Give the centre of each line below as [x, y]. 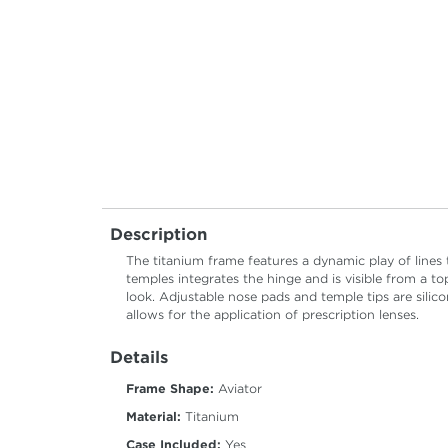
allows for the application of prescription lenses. [272, 315]
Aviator [238, 389]
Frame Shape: [170, 389]
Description [158, 235]
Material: [153, 417]
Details [139, 358]
